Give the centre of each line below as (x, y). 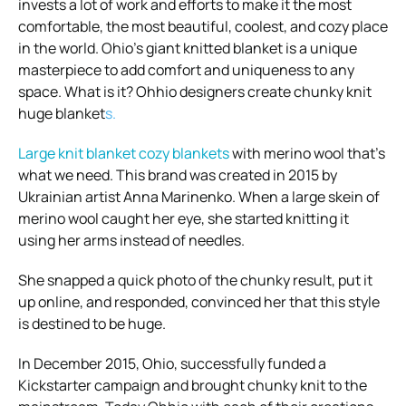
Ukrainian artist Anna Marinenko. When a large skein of (199, 197)
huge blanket (62, 114)
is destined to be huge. (92, 324)
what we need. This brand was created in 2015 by (178, 175)
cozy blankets (183, 154)
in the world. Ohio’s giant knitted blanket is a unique (188, 48)
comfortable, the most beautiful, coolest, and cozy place (203, 27)
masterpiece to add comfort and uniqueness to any (186, 70)
